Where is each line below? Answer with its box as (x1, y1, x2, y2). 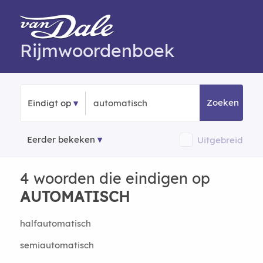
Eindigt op (27, 97, 71, 109)
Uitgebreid (197, 134, 244, 146)
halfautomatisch (19, 218, 91, 229)
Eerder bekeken (26, 134, 95, 145)
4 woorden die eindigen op (19, 169, 210, 187)
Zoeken (207, 97, 240, 108)
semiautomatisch (19, 240, 94, 251)
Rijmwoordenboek (19, 39, 174, 62)
